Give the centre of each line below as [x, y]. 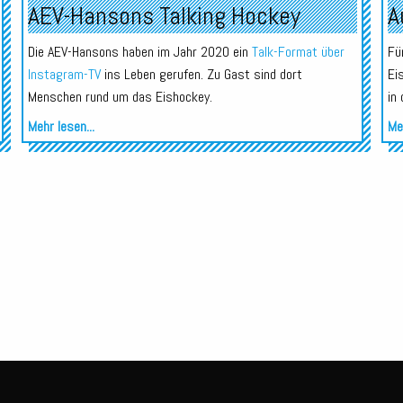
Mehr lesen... [61, 126]
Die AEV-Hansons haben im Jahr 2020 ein [139, 51]
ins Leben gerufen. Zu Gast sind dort [201, 74]
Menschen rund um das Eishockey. [120, 96]
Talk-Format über [298, 51]
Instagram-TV [64, 74]
